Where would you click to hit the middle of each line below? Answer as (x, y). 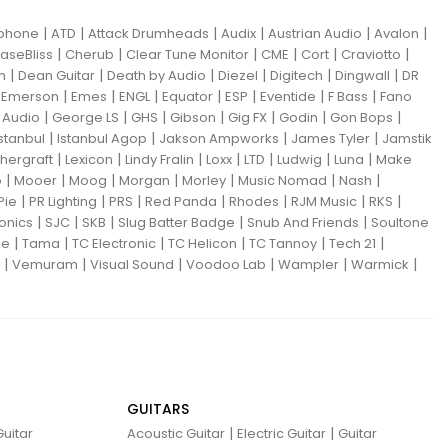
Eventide (288, 96)
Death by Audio (156, 75)
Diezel (238, 75)
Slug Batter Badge (176, 222)
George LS (85, 117)
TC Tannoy (283, 243)
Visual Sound (132, 264)
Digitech (296, 75)
